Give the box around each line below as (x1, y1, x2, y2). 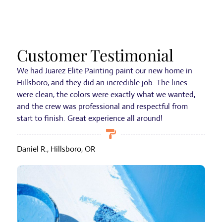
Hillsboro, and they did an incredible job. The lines (17, 77, 187, 88)
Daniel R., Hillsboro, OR (17, 144, 95, 155)
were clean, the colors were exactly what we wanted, (17, 89, 195, 100)
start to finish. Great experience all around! (17, 113, 163, 124)
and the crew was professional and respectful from (17, 101, 188, 112)
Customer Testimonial (17, 44, 173, 66)
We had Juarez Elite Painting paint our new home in (17, 65, 192, 76)
